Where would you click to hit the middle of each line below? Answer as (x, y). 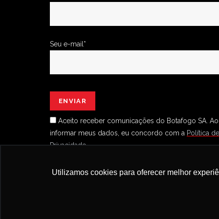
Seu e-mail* (68, 44)
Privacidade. (69, 145)
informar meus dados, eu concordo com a (118, 133)
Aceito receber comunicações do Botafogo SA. (133, 121)
